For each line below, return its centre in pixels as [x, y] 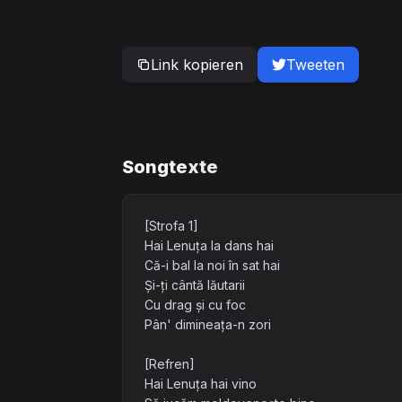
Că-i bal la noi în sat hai [212, 265]
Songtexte [170, 167]
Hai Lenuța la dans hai [209, 245]
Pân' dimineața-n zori [208, 324]
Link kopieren [197, 65]
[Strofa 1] [171, 226]
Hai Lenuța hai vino [201, 384]
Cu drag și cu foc [195, 305]
